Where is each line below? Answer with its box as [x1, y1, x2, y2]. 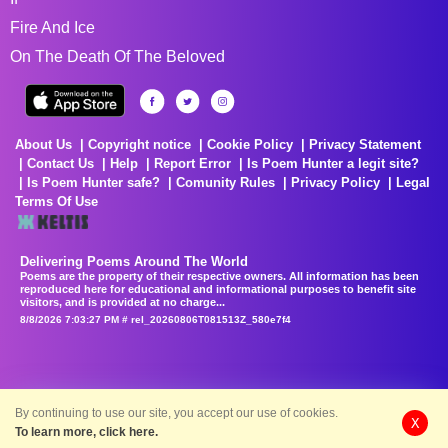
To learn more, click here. [15, 425, 158, 439]
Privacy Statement [309, 136, 421, 152]
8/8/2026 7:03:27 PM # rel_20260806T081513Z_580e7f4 [20, 313, 291, 325]
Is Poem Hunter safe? [27, 174, 160, 190]
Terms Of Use [15, 193, 98, 209]
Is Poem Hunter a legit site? [247, 155, 419, 171]
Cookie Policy [207, 136, 293, 152]
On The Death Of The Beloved [10, 47, 225, 65]
